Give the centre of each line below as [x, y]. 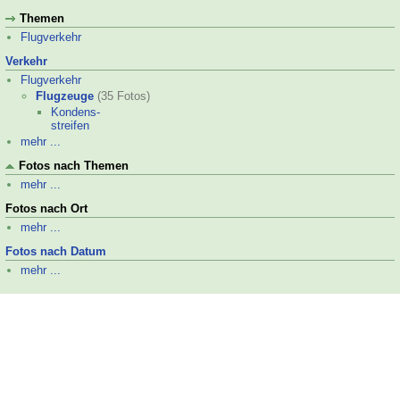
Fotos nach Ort [46, 208]
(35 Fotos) [124, 96]
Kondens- [75, 112]
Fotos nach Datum [56, 251]
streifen [70, 125]
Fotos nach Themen [74, 166]
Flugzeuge [65, 96]
